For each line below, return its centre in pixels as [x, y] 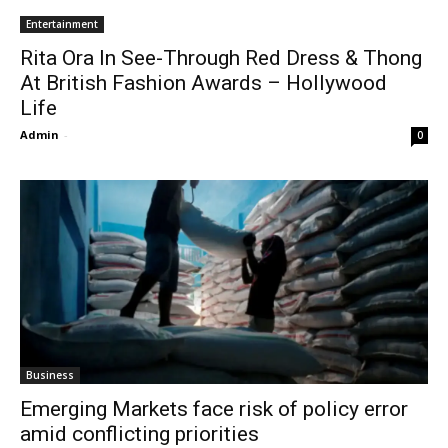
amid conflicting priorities [139, 434]
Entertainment [62, 24]
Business [50, 375]
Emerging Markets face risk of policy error [214, 409]
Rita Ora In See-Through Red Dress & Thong [221, 58]
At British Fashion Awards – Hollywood [203, 83]
